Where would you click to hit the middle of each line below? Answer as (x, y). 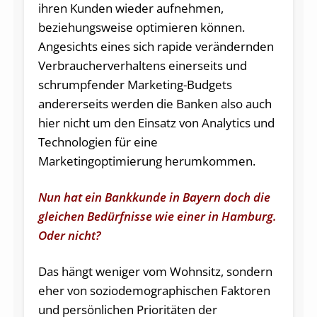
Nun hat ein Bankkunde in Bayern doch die (154, 197)
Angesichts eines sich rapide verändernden (156, 46)
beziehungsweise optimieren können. (141, 27)
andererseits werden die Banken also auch (155, 103)
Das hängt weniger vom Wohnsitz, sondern (155, 271)
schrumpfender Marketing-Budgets (135, 84)
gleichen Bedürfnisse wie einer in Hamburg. (157, 216)
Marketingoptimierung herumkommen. (146, 161)
